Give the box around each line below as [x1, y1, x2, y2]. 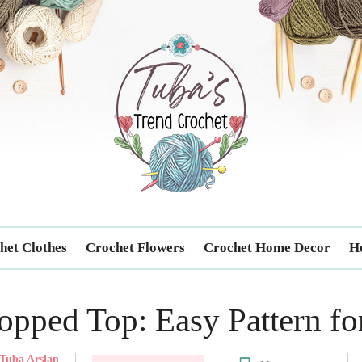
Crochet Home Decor [204, 240, 330, 255]
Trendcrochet [99, 18, 226, 44]
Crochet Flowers [86, 240, 185, 255]
